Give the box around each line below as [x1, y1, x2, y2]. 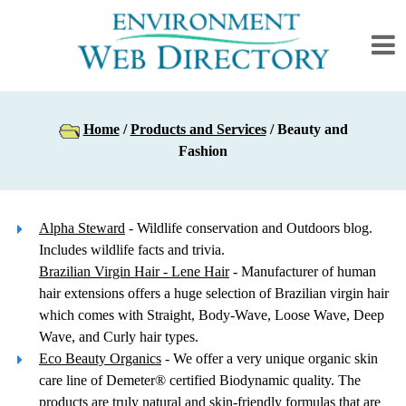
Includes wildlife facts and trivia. [39, 242, 225, 257]
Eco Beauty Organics [39, 351, 161, 366]
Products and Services [130, 121, 266, 137]
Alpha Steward [39, 220, 125, 236]
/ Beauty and [266, 121, 348, 137]
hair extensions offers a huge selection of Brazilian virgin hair [39, 285, 389, 301]
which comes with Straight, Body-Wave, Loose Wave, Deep [39, 307, 384, 323]
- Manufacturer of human [229, 264, 376, 279]
